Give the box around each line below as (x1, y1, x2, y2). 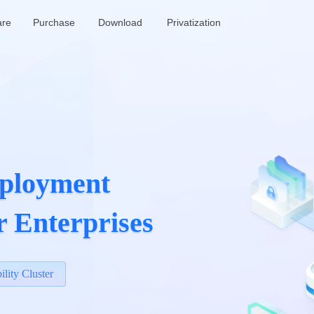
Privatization (167, 17, 221, 28)
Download (98, 17, 142, 28)
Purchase (33, 17, 75, 28)
